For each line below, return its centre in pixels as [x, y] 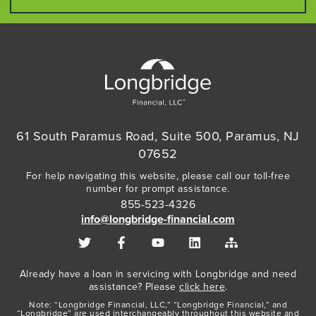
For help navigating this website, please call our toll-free [158, 176]
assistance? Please [134, 286]
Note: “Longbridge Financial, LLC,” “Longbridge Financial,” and [158, 304]
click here [202, 286]
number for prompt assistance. [158, 189]
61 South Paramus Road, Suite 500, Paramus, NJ [158, 136]
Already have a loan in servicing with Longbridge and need [158, 274]
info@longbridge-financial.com [158, 220]
